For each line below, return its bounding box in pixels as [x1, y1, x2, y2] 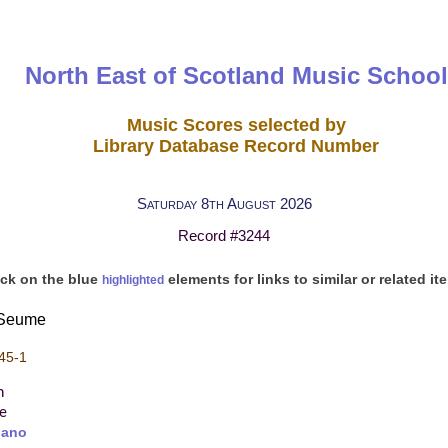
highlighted [101, 274, 164, 286]
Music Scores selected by [126, 114, 346, 135]
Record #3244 [178, 227, 270, 245]
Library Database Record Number [93, 135, 380, 156]
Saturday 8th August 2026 [136, 194, 312, 212]
